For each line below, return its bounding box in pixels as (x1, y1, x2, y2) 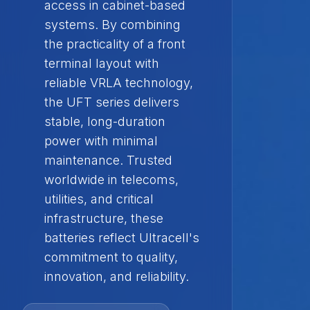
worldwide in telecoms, (44, 172, 179, 187)
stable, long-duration (44, 114, 165, 129)
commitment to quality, (44, 250, 178, 264)
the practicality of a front (44, 37, 185, 51)
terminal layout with (44, 56, 159, 71)
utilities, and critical (44, 192, 154, 206)
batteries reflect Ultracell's (44, 230, 199, 245)
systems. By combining (44, 17, 181, 32)
